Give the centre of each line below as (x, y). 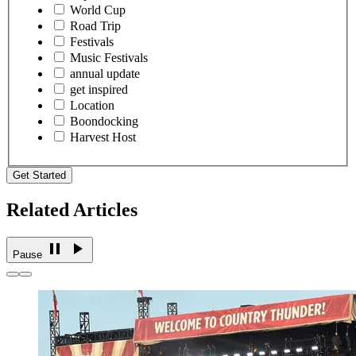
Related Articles (72, 210)
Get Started (39, 176)
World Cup (98, 10)
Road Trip (95, 26)
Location (92, 106)
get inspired (99, 90)
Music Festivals (109, 58)
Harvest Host (103, 137)
